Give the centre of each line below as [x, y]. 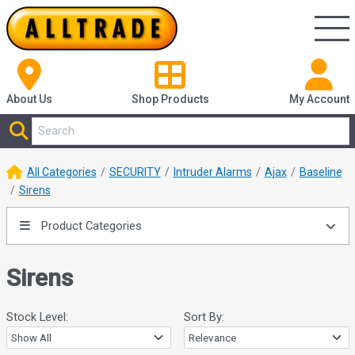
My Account [319, 99]
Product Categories [90, 226]
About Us [29, 99]
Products [185, 99]
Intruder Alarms [212, 172]
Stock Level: [37, 317]
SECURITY [135, 172]
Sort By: [204, 317]
